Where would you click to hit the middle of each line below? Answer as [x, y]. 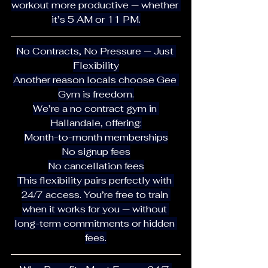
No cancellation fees [96, 166]
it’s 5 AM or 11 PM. [96, 19]
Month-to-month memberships [96, 137]
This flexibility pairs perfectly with [96, 180]
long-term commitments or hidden [96, 223]
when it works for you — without [96, 209]
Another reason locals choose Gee [96, 80]
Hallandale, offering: [96, 123]
